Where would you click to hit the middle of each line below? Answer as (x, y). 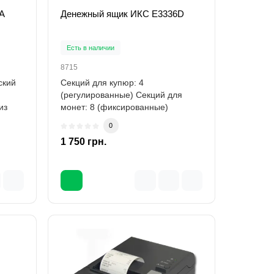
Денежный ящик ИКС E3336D (122, 14)
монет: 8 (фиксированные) (114, 107)
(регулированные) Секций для (121, 95)
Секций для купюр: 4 (102, 83)
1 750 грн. (83, 142)
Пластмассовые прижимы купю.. (125, 120)
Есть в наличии (90, 48)
